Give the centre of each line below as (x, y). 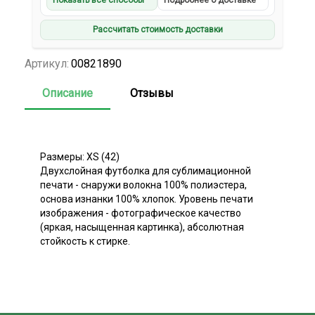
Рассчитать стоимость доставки (157, 30)
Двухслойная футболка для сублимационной (146, 171)
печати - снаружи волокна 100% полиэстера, (143, 185)
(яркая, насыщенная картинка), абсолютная (142, 227)
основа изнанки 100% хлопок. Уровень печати (147, 199)
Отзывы (152, 93)
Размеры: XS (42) (80, 156)
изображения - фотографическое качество (141, 213)
